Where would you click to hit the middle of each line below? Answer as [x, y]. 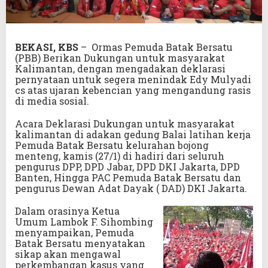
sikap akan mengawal [68, 254]
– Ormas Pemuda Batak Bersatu [156, 47]
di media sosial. [52, 100]
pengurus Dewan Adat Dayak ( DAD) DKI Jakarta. [131, 188]
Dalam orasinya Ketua [67, 211]
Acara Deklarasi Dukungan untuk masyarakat [125, 123]
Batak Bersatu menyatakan [80, 243]
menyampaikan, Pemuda [74, 232]
